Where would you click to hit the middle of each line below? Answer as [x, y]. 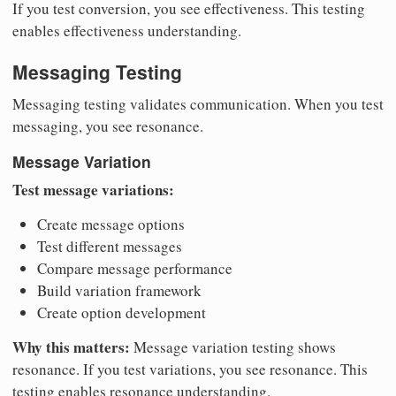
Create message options [111, 225]
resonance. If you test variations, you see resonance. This [190, 369]
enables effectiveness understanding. [127, 31]
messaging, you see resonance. [108, 126]
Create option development [122, 313]
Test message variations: [93, 190]
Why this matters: [71, 347]
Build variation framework [119, 291]
